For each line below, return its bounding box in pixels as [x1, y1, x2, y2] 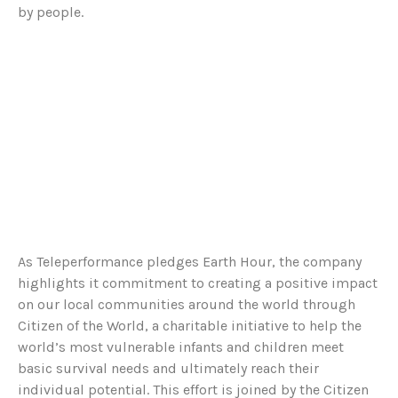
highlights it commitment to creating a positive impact [18, 275, 378, 292]
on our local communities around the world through [18, 296, 355, 314]
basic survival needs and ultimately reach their [18, 360, 319, 378]
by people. [18, 3, 84, 20]
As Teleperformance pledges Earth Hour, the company [18, 253, 362, 271]
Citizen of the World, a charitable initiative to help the [18, 317, 362, 335]
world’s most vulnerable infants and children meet [18, 338, 344, 356]
